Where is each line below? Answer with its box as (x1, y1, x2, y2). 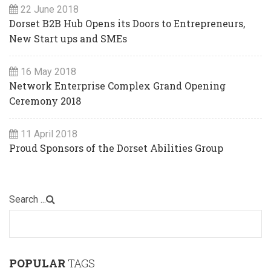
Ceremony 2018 (9, 94, 81, 108)
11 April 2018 (21, 128, 77, 140)
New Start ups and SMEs (9, 32, 127, 45)
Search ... (9, 194, 46, 206)
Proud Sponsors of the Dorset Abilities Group (9, 142, 223, 155)
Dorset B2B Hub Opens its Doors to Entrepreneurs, (9, 17, 245, 30)
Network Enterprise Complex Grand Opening (9, 79, 226, 93)
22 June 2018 (21, 4, 79, 16)
